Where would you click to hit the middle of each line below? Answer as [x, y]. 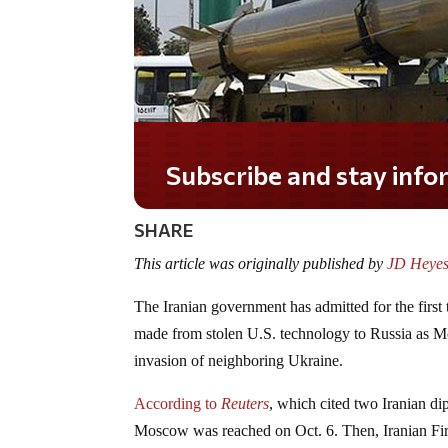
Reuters [245, 403]
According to [178, 403]
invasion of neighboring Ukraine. [239, 360]
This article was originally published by [259, 263]
